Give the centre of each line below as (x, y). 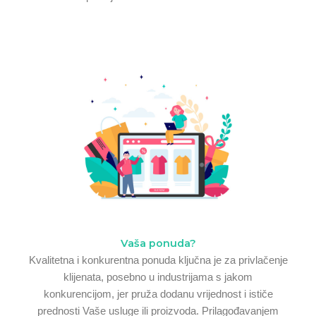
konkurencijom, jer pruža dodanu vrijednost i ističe (158, 294)
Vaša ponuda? (158, 243)
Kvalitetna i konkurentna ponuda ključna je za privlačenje (158, 260)
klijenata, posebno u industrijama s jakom (158, 277)
